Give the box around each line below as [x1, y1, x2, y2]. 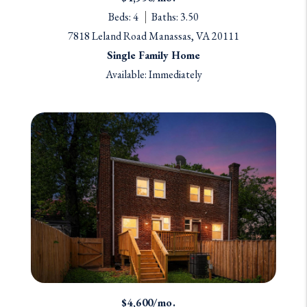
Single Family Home [107, 47, 200, 62]
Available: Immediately [105, 66, 202, 82]
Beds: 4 [108, 9, 138, 24]
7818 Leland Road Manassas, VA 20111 [68, 28, 239, 43]
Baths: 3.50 [151, 9, 199, 24]
